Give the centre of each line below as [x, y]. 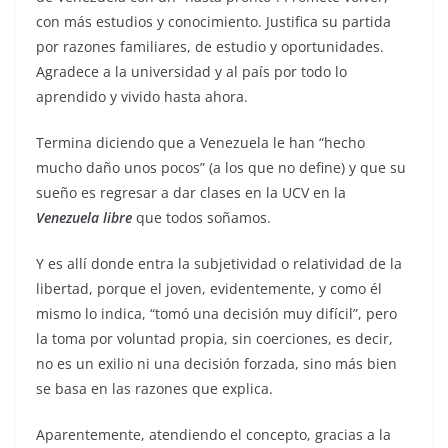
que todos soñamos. [201, 217]
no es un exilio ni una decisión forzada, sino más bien [216, 363]
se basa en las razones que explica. [154, 388]
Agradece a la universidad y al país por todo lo [191, 71]
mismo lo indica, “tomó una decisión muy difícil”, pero [216, 313]
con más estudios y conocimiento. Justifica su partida [213, 21]
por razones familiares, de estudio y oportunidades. [210, 46]
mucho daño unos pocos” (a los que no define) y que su [221, 167]
